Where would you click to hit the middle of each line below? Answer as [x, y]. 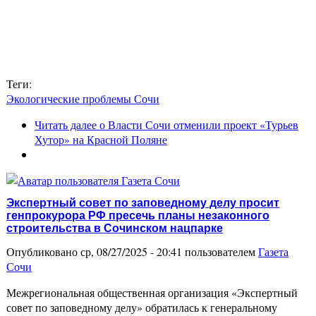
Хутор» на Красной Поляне [101, 139]
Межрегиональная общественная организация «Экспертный [152, 293]
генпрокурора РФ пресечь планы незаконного [138, 215]
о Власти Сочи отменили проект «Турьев [197, 124]
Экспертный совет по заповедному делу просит [143, 202]
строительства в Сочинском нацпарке [115, 228]
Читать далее [66, 124]
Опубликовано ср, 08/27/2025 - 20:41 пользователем [132, 252]
